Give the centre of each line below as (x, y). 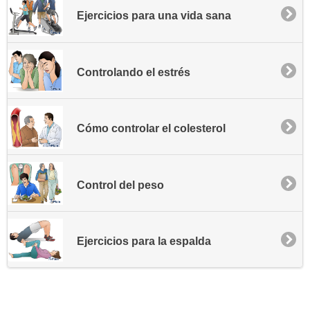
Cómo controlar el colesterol (151, 129)
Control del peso (120, 185)
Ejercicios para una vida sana (154, 16)
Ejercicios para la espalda (144, 241)
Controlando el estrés (134, 72)
